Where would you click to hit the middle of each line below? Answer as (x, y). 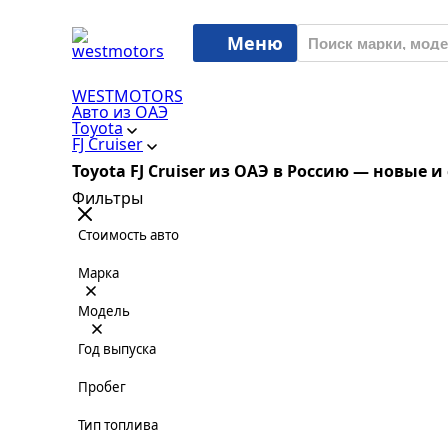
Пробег (102, 387)
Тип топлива (118, 425)
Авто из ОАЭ (120, 112)
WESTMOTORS (127, 96)
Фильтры (107, 198)
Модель (104, 311)
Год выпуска (117, 349)
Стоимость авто (128, 235)
